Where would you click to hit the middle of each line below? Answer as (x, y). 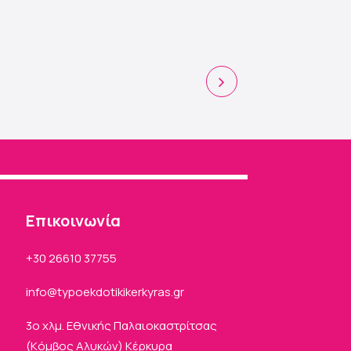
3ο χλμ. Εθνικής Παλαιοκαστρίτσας (122, 326)
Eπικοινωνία (74, 221)
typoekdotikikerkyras (114, 292)
